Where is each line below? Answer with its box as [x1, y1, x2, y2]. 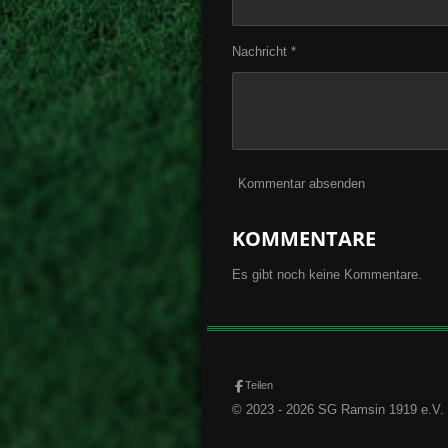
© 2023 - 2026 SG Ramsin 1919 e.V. [232, 402, 444, 418]
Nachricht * [232, 44, 296, 60]
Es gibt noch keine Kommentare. [232, 267, 422, 283]
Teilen [245, 379, 273, 392]
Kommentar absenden [238, 175, 365, 191]
